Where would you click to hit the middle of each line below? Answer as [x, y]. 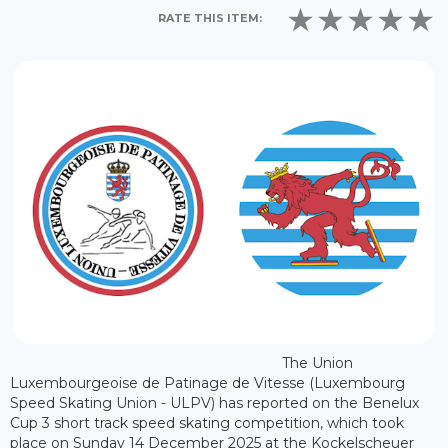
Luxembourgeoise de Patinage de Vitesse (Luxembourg [207, 383]
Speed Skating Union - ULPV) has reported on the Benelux [214, 403]
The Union [317, 363]
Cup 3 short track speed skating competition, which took [207, 423]
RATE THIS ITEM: [210, 18]
